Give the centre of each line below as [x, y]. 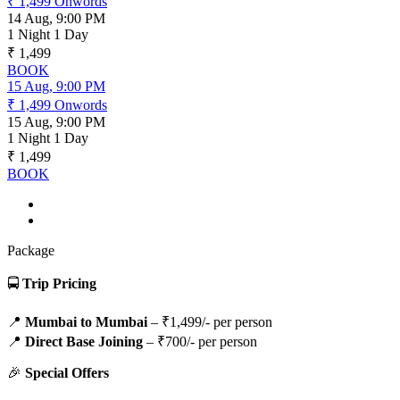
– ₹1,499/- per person [210, 322]
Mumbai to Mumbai [86, 322]
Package [31, 251]
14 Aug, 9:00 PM [56, 19]
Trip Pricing [59, 284]
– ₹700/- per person [200, 342]
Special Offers [67, 373]
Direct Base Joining [84, 342]
